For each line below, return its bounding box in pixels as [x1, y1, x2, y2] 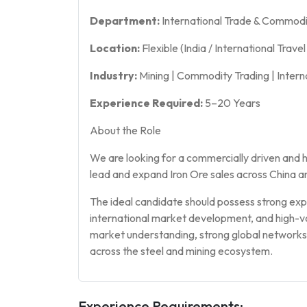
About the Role [90, 123, 161, 137]
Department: [90, 13, 160, 27]
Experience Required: [90, 95, 203, 110]
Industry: [90, 68, 137, 82]
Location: [90, 40, 140, 55]
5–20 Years [203, 95, 260, 110]
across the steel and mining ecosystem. [90, 243, 273, 258]
